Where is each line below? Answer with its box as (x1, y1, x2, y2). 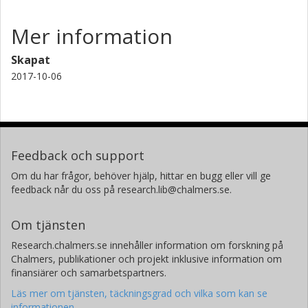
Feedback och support (11, 146, 144, 164)
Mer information (11, 21, 173, 50)
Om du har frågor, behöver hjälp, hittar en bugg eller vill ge (11, 168, 271, 182)
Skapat (11, 52, 50, 67)
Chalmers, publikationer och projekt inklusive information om (11, 252, 282, 265)
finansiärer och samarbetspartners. (11, 265, 166, 279)
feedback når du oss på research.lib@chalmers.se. (11, 182, 232, 196)
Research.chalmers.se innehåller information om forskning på (11, 238, 283, 252)
